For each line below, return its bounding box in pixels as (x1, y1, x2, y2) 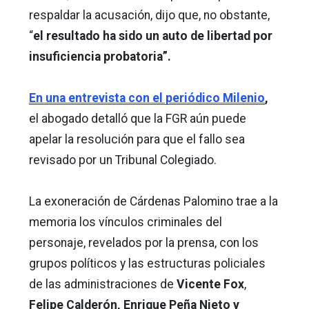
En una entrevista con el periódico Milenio (29, 90, 265, 105)
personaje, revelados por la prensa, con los (29, 235, 259, 250)
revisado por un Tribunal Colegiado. (29, 152, 217, 167)
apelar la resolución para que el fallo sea (29, 132, 245, 146)
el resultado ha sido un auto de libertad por (33, 28, 272, 43)
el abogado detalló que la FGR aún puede (29, 111, 246, 126)
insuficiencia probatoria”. (29, 49, 171, 63)
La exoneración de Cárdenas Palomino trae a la (29, 194, 278, 208)
